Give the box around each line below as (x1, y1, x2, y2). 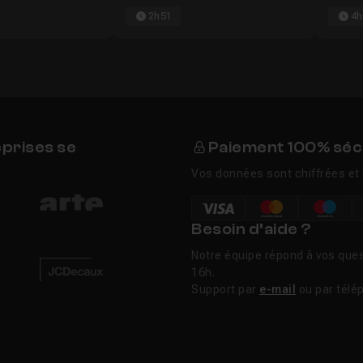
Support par (191, 283, 259, 297)
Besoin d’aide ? (191, 220, 312, 239)
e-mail (259, 283, 296, 297)
